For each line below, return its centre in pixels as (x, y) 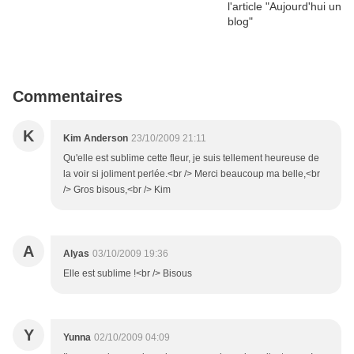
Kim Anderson (96, 139)
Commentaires (68, 97)
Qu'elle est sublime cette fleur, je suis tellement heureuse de (191, 158)
